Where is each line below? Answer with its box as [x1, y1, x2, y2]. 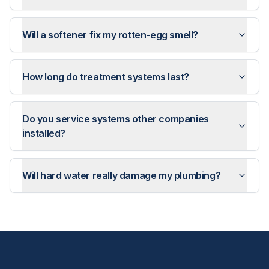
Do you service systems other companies [22, 113, 209, 125]
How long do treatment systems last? [22, 71, 189, 83]
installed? [22, 127, 65, 139]
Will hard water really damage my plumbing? [22, 169, 221, 181]
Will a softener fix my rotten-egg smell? [22, 29, 198, 41]
